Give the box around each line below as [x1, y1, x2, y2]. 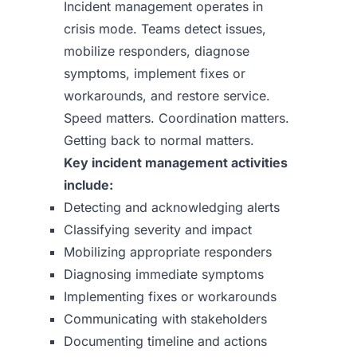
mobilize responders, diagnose [64, 43, 249, 59]
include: [64, 177, 113, 193]
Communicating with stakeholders [64, 311, 267, 327]
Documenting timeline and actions [64, 333, 267, 349]
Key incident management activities [64, 155, 288, 171]
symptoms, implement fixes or [64, 65, 245, 81]
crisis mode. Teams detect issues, [64, 21, 266, 37]
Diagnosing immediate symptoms [64, 266, 264, 282]
